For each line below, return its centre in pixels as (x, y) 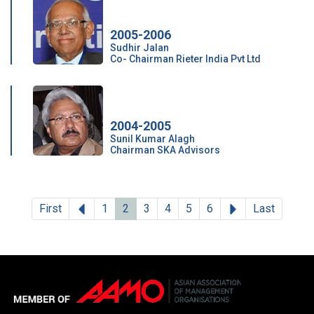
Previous (108, 208)
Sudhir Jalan (139, 48)
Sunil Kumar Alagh (152, 139)
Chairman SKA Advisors (165, 150)
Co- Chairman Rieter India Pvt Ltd (185, 59)
